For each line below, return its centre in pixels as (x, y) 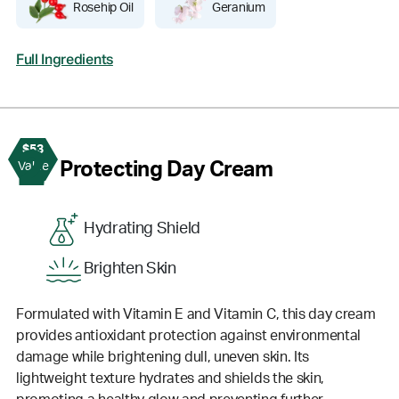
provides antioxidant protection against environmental (189, 335)
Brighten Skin (130, 269)
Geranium (238, 8)
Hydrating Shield (142, 229)
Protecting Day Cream (167, 170)
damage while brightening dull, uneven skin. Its (163, 357)
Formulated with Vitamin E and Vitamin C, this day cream (196, 314)
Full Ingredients (65, 60)
